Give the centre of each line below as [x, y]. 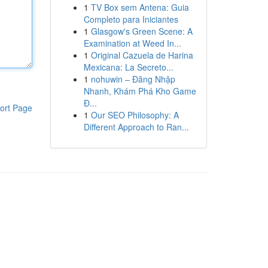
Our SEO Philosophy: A [135, 115]
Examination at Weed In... [132, 43]
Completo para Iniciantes [131, 19]
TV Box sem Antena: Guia [140, 7]
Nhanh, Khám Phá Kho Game [140, 91]
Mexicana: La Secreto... [128, 67]
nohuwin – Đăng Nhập [133, 79]
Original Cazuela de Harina [142, 55]
